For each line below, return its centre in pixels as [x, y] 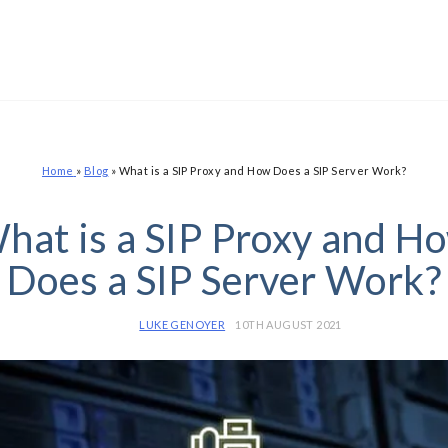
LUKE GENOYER [182, 324]
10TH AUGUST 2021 [288, 324]
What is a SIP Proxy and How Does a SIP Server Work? [262, 170]
